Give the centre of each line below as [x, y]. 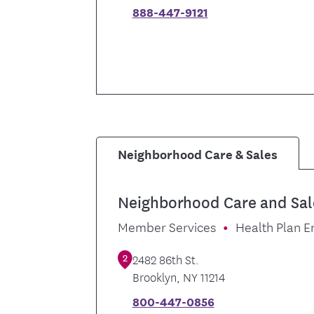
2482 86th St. [165, 259]
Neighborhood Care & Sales [198, 154]
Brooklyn [154, 276]
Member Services [167, 226]
